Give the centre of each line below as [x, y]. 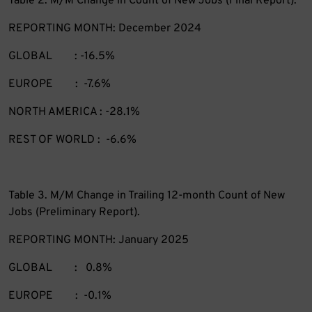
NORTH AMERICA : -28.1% [74, 112]
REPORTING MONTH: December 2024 [105, 29]
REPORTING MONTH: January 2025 [99, 241]
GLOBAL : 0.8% [60, 268]
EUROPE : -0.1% [60, 296]
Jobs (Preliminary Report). [74, 213]
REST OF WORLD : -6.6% [72, 140]
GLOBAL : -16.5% [62, 57]
